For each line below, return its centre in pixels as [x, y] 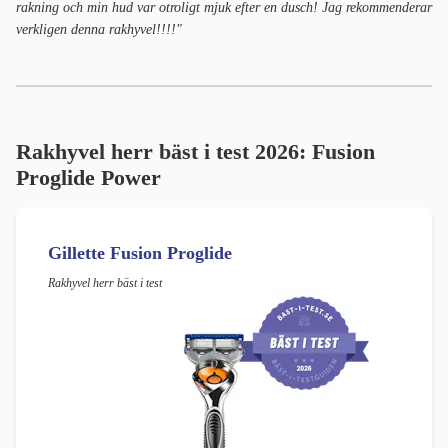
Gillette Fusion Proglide [140, 253]
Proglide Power [88, 178]
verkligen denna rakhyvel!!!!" [99, 30]
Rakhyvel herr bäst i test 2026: [164, 152]
